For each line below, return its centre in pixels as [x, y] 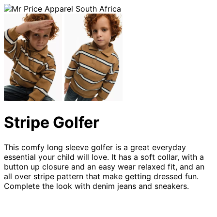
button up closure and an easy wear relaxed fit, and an [104, 166]
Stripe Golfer [52, 123]
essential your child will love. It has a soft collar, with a [104, 157]
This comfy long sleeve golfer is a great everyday [95, 147]
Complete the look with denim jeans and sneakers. [98, 186]
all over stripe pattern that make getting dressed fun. [101, 176]
